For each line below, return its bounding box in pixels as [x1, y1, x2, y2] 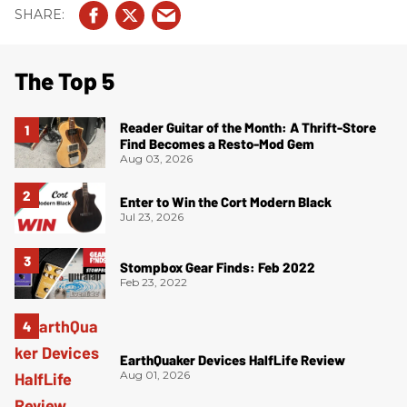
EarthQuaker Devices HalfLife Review [120, 351, 345, 368]
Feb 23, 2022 [120, 274, 187, 289]
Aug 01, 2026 [120, 367, 190, 382]
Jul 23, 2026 [120, 209, 184, 223]
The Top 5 [15, 65, 114, 94]
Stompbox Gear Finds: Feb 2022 [120, 258, 315, 275]
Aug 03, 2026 [120, 152, 193, 166]
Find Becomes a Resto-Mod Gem [120, 135, 314, 153]
